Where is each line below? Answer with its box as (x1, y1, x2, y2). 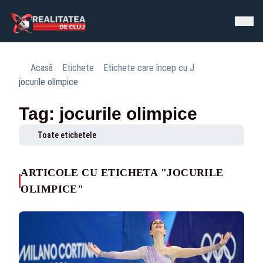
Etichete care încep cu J (103, 62, 194, 73)
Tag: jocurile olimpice (19, 104, 197, 123)
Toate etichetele (38, 130, 96, 140)
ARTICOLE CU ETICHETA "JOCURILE (21, 167, 224, 178)
